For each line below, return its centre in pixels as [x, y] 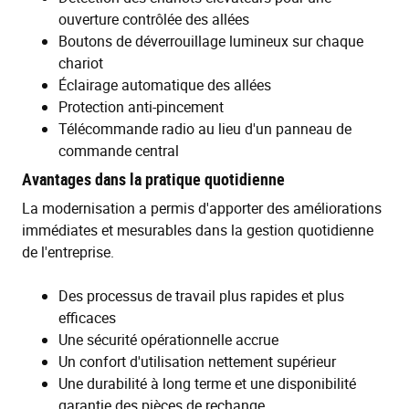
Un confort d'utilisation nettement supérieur [197, 361]
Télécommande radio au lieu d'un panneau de [205, 128]
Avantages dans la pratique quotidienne [153, 178]
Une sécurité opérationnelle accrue [168, 339]
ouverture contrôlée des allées [154, 19]
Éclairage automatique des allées [165, 84]
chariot [81, 63]
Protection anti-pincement [141, 106]
